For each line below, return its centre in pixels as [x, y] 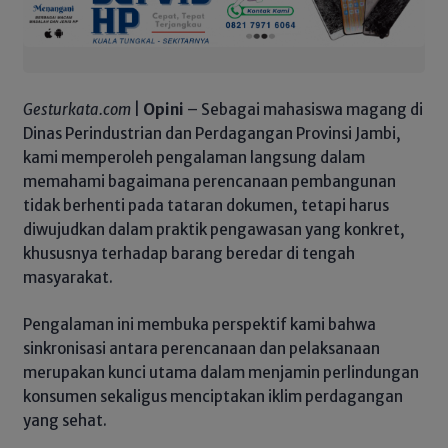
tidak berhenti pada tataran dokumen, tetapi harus [206, 206]
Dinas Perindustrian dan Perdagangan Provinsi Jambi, [212, 134]
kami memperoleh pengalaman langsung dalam [194, 158]
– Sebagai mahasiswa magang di [303, 110]
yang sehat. [65, 420]
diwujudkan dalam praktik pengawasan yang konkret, [214, 230]
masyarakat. [68, 278]
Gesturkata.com [77, 110]
